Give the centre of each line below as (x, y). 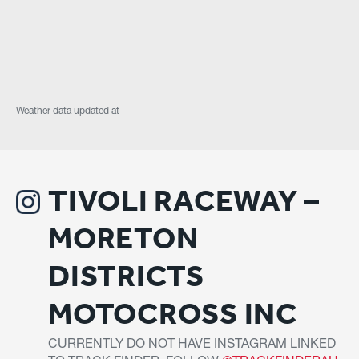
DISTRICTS (126, 275)
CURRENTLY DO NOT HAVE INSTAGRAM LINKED (192, 345)
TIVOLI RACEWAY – (184, 200)
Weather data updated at (68, 111)
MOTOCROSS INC (173, 313)
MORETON (123, 238)
